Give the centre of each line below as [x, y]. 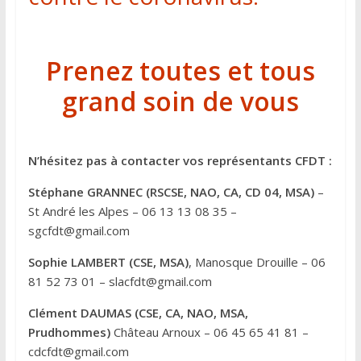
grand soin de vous [180, 101]
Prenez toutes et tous [180, 71]
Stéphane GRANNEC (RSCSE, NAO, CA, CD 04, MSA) [171, 192]
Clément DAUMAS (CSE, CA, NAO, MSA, [138, 313]
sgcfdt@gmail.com [79, 230]
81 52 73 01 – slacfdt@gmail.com [120, 281]
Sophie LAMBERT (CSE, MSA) [108, 262]
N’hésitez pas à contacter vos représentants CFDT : [180, 160]
